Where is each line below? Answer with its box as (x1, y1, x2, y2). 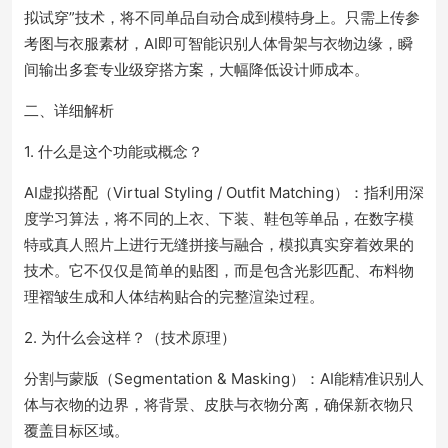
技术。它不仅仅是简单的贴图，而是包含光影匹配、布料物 (24, 261, 414, 280)
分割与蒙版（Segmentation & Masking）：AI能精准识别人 (24, 369, 424, 388)
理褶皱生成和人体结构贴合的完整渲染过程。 (24, 287, 324, 306)
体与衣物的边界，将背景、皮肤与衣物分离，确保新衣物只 (24, 395, 414, 414)
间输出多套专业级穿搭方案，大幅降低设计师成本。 (24, 60, 369, 79)
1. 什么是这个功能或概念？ (24, 142, 203, 161)
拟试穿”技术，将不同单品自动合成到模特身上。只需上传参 (24, 8, 420, 27)
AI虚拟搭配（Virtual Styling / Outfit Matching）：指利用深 (24, 183, 424, 202)
